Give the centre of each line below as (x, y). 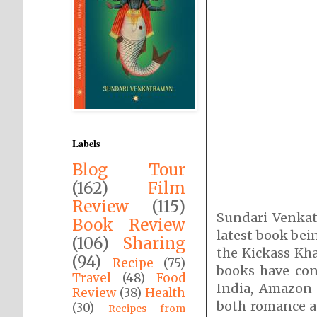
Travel (92, 278)
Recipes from (147, 309)
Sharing (154, 243)
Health (165, 293)
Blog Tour (129, 170)
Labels (86, 143)
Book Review (129, 225)
